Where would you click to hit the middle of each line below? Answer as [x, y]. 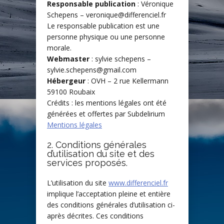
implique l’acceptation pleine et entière [109, 194]
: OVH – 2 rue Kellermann [127, 81]
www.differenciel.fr [138, 183]
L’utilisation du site [78, 183]
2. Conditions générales [97, 145]
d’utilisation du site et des [101, 154]
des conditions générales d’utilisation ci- [111, 205]
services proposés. [87, 163]
